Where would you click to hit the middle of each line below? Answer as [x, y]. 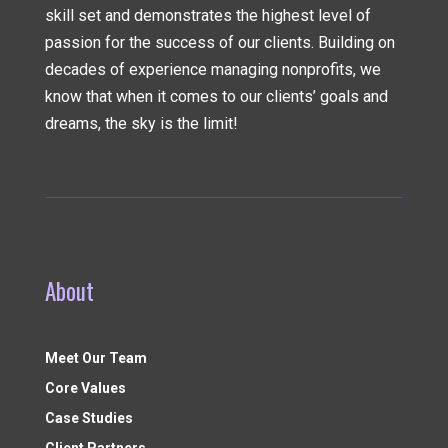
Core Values [85, 388]
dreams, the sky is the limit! [141, 124]
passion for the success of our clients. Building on [219, 43]
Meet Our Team [95, 358]
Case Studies [88, 418]
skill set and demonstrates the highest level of [207, 16]
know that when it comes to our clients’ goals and [216, 97]
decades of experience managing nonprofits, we [212, 70]
